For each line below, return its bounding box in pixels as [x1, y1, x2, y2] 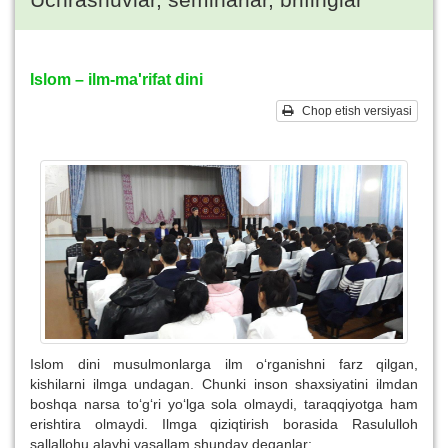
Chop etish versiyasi [293, 104, 412, 118]
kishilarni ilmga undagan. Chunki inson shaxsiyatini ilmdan [30, 376, 418, 393]
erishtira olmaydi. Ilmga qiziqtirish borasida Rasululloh [30, 416, 418, 433]
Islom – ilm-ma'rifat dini [30, 71, 203, 88]
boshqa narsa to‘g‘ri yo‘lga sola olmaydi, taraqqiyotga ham [30, 396, 418, 413]
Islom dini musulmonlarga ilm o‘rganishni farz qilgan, [30, 356, 418, 373]
